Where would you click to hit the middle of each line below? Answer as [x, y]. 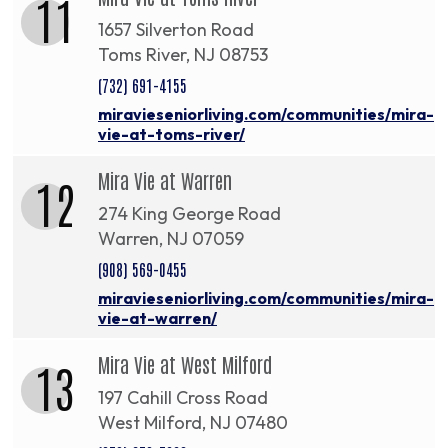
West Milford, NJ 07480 [193, 423]
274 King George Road [189, 214]
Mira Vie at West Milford [185, 364]
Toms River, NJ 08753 [183, 55]
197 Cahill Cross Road [183, 398]
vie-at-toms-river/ [171, 134]
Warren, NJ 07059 [171, 239]
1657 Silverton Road [176, 30]
